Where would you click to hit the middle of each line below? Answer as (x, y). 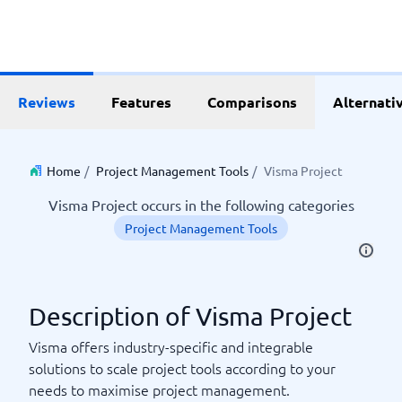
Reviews (47, 102)
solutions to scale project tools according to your (182, 368)
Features (141, 102)
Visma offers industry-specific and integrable (171, 346)
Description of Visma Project (190, 316)
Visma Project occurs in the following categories (201, 205)
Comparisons (252, 102)
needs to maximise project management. (159, 389)
